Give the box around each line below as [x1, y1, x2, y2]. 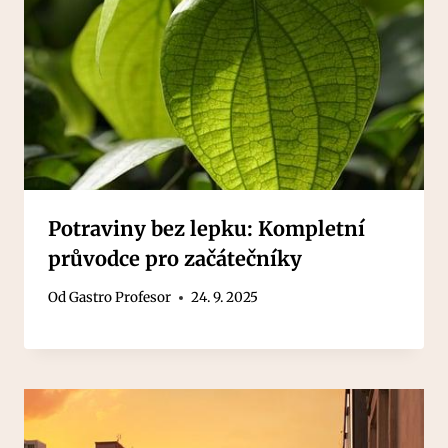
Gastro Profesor [69, 289, 172, 307]
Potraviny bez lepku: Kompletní [48, 215, 365, 241]
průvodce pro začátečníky [48, 245, 302, 271]
